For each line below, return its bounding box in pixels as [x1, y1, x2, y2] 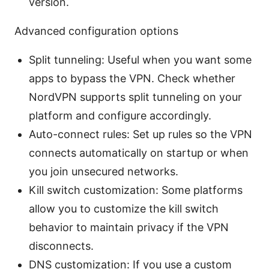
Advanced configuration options [14, 25, 178, 38]
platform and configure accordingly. [29, 109, 211, 122]
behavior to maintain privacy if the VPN [29, 221, 229, 234]
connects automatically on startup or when [29, 147, 249, 160]
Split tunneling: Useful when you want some [29, 53, 252, 67]
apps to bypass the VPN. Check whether [29, 72, 235, 85]
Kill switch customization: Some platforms [29, 184, 243, 197]
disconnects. [29, 240, 94, 253]
